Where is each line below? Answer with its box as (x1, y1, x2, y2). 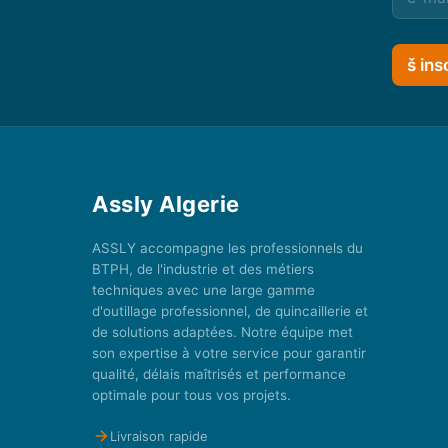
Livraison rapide (110, 428, 208, 445)
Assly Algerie (92, 191, 240, 218)
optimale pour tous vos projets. (92, 387, 291, 404)
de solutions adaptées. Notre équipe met (92, 324, 353, 341)
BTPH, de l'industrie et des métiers (92, 261, 314, 278)
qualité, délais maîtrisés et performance (92, 366, 346, 383)
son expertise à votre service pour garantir (92, 345, 366, 362)
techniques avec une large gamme (92, 282, 315, 299)
